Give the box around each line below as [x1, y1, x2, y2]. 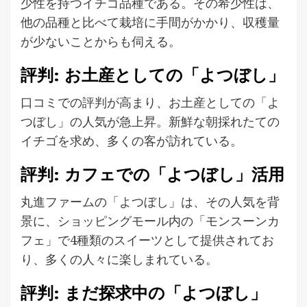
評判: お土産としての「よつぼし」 [21, 62, 284, 87]
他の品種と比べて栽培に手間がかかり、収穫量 [21, 13, 280, 30]
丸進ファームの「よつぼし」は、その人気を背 [21, 193, 280, 210]
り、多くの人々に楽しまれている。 [21, 250, 218, 267]
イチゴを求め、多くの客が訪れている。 [21, 132, 243, 149]
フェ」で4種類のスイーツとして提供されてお [21, 231, 274, 248]
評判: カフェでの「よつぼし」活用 [21, 162, 284, 186]
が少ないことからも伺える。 [21, 32, 181, 49]
